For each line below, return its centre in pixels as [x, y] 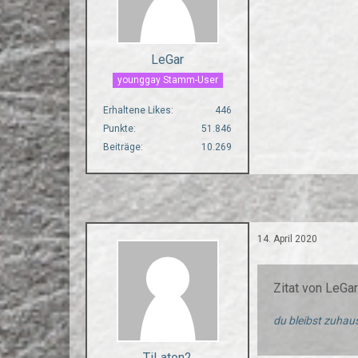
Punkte [119, 129]
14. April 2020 [288, 239]
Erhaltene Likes [137, 111]
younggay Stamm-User [167, 80]
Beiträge [122, 147]
